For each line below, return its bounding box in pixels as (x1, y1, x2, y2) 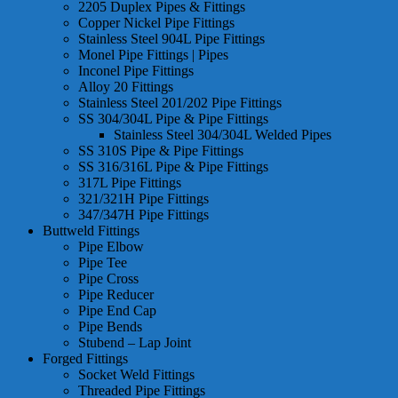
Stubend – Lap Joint (78, 335, 191, 351)
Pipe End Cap (78, 303, 156, 319)
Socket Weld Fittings (78, 367, 195, 383)
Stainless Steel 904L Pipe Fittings (78, 31, 265, 47)
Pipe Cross (78, 271, 139, 287)
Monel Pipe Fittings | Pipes (78, 47, 228, 63)
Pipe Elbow (78, 239, 144, 255)
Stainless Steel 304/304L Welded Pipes (114, 127, 331, 143)
